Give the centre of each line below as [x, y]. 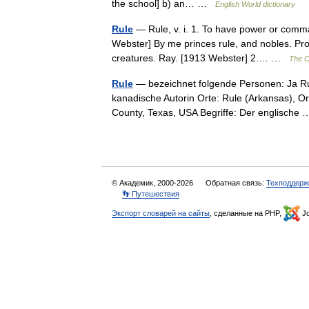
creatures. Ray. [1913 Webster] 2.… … [200, 58]
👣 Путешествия [151, 194]
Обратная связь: [236, 183]
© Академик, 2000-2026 [153, 183]
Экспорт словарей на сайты [161, 213]
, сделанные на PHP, [247, 213]
